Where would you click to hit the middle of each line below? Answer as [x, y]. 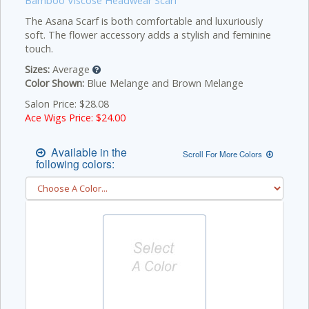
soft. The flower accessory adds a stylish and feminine [148, 35]
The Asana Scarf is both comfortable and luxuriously [144, 21]
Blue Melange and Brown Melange [164, 83]
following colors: [75, 163]
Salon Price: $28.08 [67, 104]
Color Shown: [54, 83]
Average [71, 69]
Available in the [86, 152]
